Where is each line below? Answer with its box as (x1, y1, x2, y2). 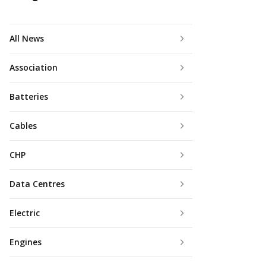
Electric (9, 207, 40, 218)
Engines (9, 236, 42, 248)
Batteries (9, 90, 48, 102)
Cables (9, 119, 37, 131)
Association (9, 61, 58, 73)
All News (9, 32, 44, 44)
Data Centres (9, 178, 65, 189)
